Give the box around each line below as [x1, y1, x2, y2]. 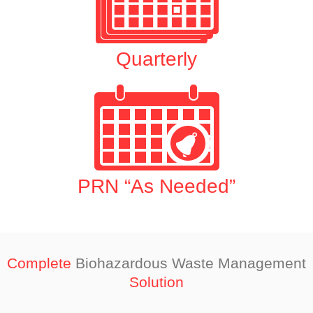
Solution [129, 274, 184, 291]
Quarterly [116, 48, 197, 71]
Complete [7, 255, 71, 272]
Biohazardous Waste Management [71, 255, 306, 272]
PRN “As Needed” [78, 175, 235, 198]
